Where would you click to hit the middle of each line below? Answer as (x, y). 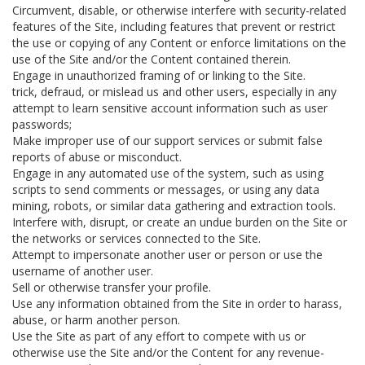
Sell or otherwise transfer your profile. (112, 287)
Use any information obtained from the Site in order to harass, (177, 303)
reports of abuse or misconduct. (97, 157)
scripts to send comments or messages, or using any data (166, 189)
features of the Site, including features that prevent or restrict (174, 26)
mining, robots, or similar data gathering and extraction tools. (174, 206)
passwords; (42, 124)
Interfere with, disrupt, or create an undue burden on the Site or (180, 222)
